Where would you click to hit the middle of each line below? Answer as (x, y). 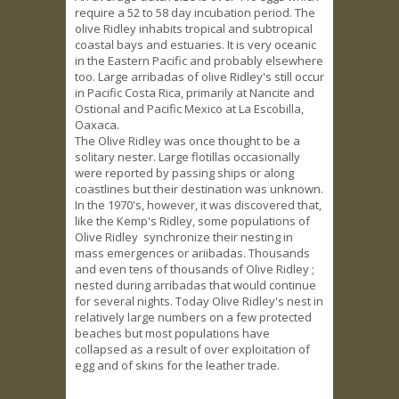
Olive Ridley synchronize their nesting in (184, 237)
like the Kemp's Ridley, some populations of (192, 221)
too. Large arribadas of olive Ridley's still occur (199, 77)
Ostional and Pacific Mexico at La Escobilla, (189, 109)
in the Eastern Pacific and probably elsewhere (199, 61)
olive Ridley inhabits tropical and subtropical (194, 29)
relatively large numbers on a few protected (193, 318)
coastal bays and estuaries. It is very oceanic (195, 45)
